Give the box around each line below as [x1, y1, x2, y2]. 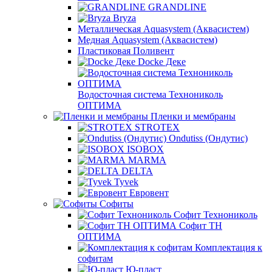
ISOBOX [127, 144, 164, 154]
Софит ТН [179, 220, 222, 231]
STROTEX [135, 122, 180, 132]
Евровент [129, 188, 169, 198]
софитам [78, 253, 113, 263]
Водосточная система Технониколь [78, 89, 223, 100]
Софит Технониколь [174, 209, 257, 220]
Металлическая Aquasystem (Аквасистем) [78, 24, 249, 34]
